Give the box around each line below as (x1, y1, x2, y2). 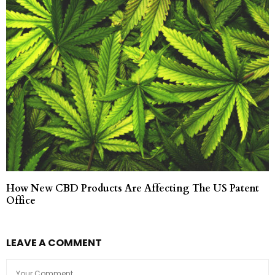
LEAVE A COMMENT (6, 235, 102, 250)
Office (6, 193, 36, 207)
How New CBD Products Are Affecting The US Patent (6, 181, 259, 195)
